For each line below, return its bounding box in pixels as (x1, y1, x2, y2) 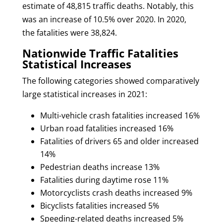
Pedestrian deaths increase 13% (40, 161, 160, 172)
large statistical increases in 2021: (22, 88, 147, 100)
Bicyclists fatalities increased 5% (40, 200, 159, 211)
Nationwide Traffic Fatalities (22, 45, 178, 60)
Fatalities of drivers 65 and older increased (40, 135, 199, 147)
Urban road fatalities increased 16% (40, 122, 173, 134)
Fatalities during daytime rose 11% (40, 174, 168, 185)
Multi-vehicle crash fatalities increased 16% (40, 110, 200, 121)
